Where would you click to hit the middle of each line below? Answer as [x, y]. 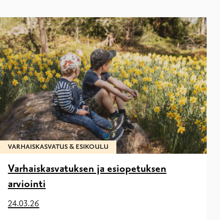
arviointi [27, 184]
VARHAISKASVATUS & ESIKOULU [58, 147]
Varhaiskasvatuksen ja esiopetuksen [87, 169]
